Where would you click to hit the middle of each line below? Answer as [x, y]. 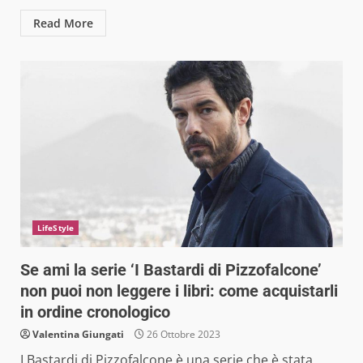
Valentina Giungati [78, 334]
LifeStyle [56, 227]
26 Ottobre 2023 [182, 334]
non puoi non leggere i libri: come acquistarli [179, 290]
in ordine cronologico [95, 312]
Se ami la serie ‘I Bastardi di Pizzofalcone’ [171, 269]
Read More [63, 23]
